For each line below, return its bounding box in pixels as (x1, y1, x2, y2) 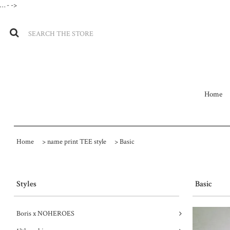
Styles (16, 179, 36, 189)
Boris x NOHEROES (16, 208, 74, 218)
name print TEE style (47, 137, 106, 146)
